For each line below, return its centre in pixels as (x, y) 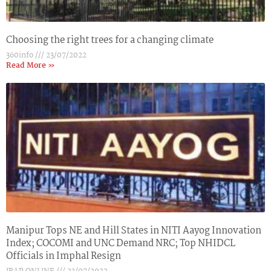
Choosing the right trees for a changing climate (110, 40)
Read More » (31, 65)
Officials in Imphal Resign (64, 256)
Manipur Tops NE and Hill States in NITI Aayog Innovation (134, 230)
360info (21, 55)
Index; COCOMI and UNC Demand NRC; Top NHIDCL (121, 243)
